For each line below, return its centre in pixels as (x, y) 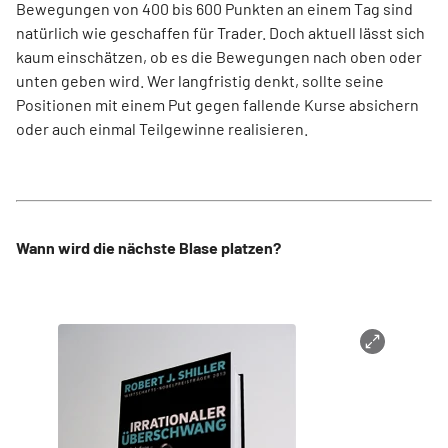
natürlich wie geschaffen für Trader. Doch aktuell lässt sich (220, 33)
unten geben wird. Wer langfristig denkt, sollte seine (200, 81)
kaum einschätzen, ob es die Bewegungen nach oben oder (219, 57)
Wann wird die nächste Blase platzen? (148, 248)
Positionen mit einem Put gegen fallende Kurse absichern (217, 105)
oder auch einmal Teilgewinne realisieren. (162, 129)
